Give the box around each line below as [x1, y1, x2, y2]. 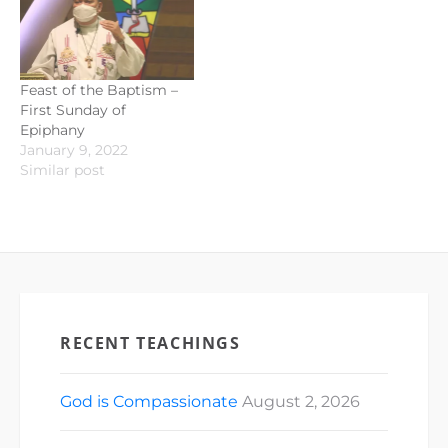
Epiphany [20, 120, 85, 139]
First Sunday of [20, 100, 126, 119]
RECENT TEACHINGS [60, 331, 241, 354]
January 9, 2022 [20, 140, 128, 159]
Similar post [20, 160, 105, 179]
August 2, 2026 [242, 391, 360, 411]
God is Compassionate [60, 391, 238, 411]
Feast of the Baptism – [20, 80, 178, 99]
